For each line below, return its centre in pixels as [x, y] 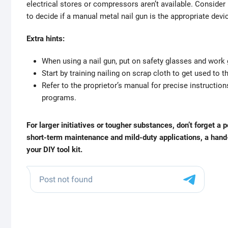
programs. [59, 98]
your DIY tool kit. [54, 150]
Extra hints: [46, 39]
